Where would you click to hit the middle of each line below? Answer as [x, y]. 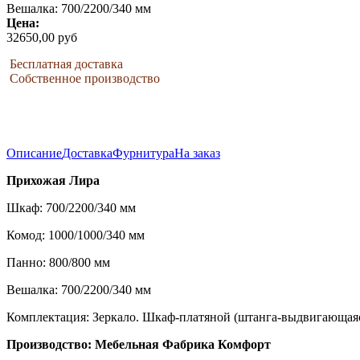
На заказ [197, 153]
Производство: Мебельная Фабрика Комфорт [139, 345]
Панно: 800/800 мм [58, 263]
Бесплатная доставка [65, 64]
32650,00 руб [42, 38]
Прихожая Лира [53, 181]
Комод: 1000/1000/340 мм [76, 235]
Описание [34, 153]
